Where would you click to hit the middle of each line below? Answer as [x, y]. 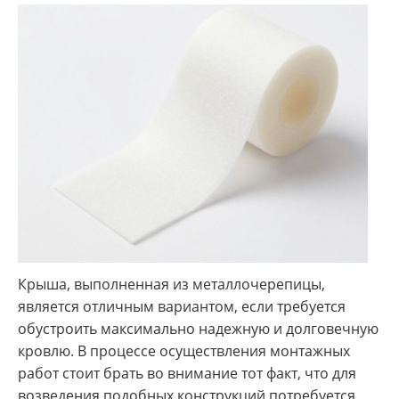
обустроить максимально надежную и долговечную [198, 329]
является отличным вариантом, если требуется [182, 307]
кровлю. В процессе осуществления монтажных [184, 351]
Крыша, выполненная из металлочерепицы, [171, 285]
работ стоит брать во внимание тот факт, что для [187, 374]
